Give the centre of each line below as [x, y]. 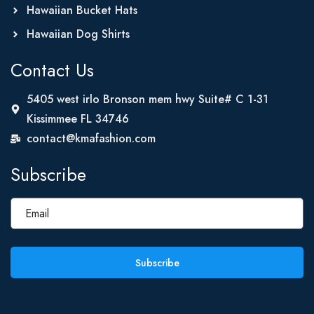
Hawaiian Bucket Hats [82, 10]
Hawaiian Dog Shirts [78, 34]
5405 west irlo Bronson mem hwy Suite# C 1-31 [147, 99]
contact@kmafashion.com [91, 138]
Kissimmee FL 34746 [77, 119]
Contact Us [52, 70]
